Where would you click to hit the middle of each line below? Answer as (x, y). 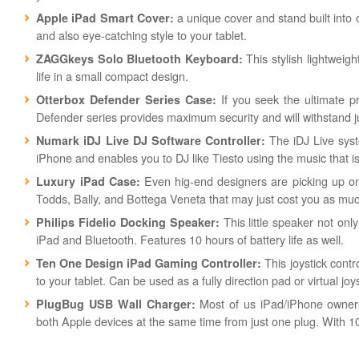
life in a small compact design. (113, 76)
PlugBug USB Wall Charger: (116, 304)
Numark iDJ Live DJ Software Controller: (151, 141)
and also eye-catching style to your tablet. (142, 35)
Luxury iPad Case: (88, 182)
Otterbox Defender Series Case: (126, 100)
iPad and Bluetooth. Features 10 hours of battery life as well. (190, 240)
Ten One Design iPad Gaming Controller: (149, 263)
